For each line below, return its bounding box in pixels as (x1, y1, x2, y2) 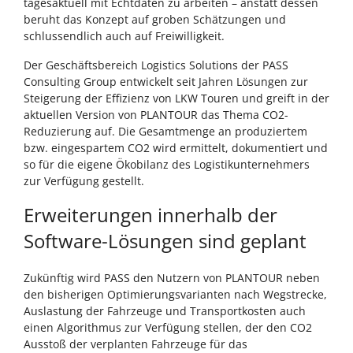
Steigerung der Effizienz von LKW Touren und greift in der (24, 91, 329, 106)
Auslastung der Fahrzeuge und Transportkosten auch (24, 303, 306, 319)
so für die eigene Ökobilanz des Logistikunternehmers (24, 157, 310, 173)
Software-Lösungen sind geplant (24, 228, 311, 255)
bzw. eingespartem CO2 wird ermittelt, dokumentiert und (24, 140, 328, 156)
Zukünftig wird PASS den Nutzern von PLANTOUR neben (24, 270, 320, 286)
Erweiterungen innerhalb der (24, 202, 277, 229)
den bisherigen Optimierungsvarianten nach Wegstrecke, (24, 287, 327, 303)
